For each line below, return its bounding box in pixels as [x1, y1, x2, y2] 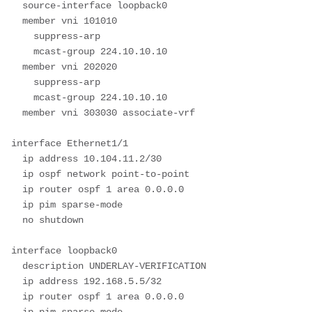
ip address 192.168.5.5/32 [11, 275, 22, 287]
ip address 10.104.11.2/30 [11, 153, 22, 164]
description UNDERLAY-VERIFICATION [11, 260, 22, 272]
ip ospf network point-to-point [11, 168, 22, 180]
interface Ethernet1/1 [11, 137, 128, 149]
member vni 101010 [11, 15, 22, 26]
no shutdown [11, 214, 22, 226]
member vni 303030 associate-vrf [11, 107, 22, 118]
